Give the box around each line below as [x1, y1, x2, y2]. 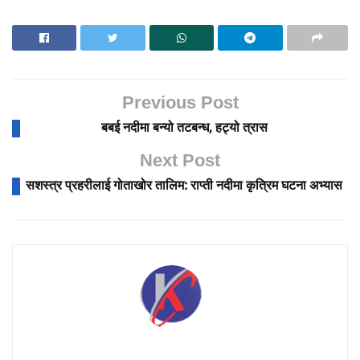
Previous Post [121, 88, 239, 120]
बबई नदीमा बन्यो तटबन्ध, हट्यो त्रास [100, 117, 268, 140]
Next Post [140, 146, 220, 178]
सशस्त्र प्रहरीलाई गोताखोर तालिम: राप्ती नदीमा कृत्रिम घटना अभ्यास [26, 175, 342, 198]
